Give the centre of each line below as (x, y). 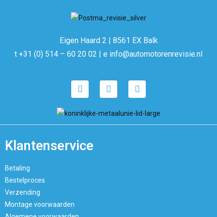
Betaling (17, 168)
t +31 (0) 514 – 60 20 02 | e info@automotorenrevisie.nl (108, 54)
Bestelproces (25, 180)
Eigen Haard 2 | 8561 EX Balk (108, 40)
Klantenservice (49, 146)
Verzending (23, 193)
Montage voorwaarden (40, 205)
